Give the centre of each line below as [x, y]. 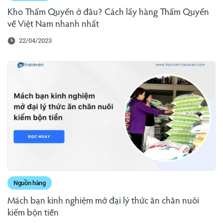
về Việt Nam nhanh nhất [53, 25]
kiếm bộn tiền [33, 213]
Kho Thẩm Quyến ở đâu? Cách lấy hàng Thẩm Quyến [108, 13]
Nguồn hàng [30, 183]
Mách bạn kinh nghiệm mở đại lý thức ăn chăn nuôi [103, 201]
